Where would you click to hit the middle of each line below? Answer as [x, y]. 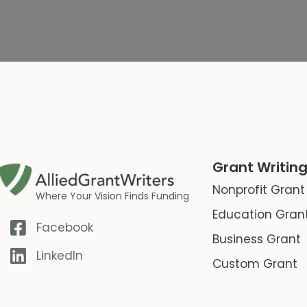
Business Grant [257, 239]
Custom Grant [255, 264]
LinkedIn [59, 256]
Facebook [64, 228]
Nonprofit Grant [259, 190]
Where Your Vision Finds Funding [112, 196]
